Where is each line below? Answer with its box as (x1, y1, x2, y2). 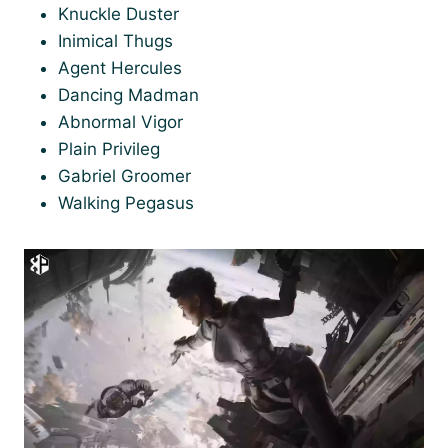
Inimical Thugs (58, 31, 173, 51)
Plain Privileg (58, 139, 160, 159)
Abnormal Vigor (58, 112, 183, 132)
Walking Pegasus (58, 193, 194, 213)
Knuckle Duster (58, 4, 179, 24)
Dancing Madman (58, 85, 199, 105)
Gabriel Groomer (58, 166, 191, 186)
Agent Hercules (58, 58, 182, 78)
